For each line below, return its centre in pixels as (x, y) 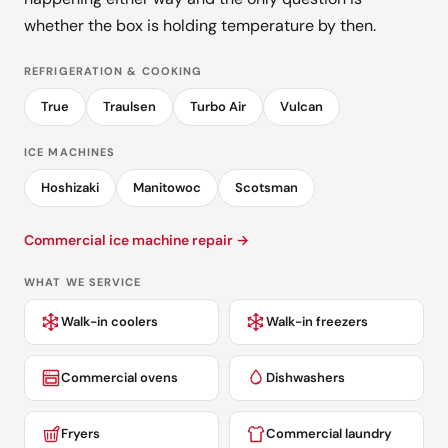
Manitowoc (167, 188)
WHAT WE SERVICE (83, 282)
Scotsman (266, 188)
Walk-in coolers (109, 322)
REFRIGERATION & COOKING (113, 71)
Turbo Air (218, 107)
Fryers (80, 434)
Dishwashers (305, 378)
